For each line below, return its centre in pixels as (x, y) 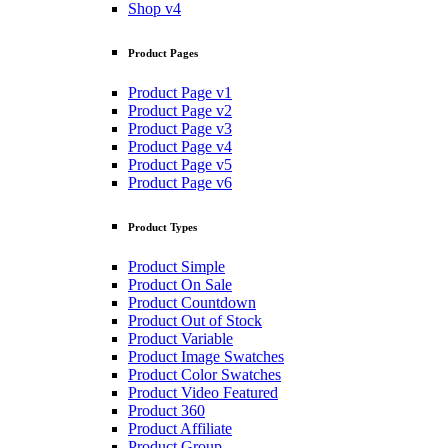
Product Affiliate (180, 429)
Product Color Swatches (204, 375)
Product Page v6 (180, 183)
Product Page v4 (180, 147)
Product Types (162, 227)
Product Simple (176, 267)
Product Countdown (192, 303)
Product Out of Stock (195, 321)
